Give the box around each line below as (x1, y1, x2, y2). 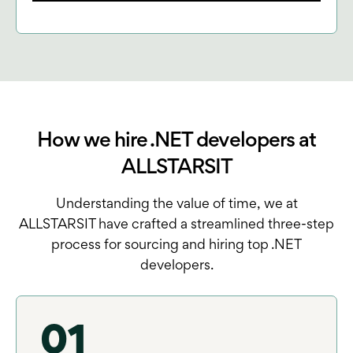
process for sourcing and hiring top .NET (51, 239, 302, 252)
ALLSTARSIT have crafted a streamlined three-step (19, 218, 334, 232)
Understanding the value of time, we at (55, 198, 298, 211)
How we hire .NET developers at (37, 132, 316, 151)
